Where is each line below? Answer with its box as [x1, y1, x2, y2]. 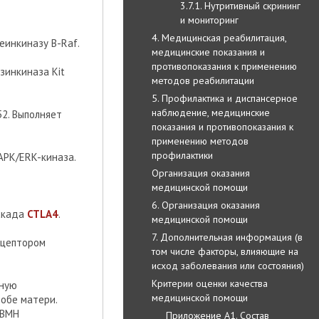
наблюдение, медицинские [152, 105, 270, 119]
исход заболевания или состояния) [152, 258, 304, 272]
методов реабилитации [152, 73, 254, 87]
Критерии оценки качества [152, 276, 268, 290]
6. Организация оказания [152, 198, 260, 211]
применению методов [152, 134, 249, 147]
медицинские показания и [152, 45, 265, 58]
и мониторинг [180, 13, 239, 26]
